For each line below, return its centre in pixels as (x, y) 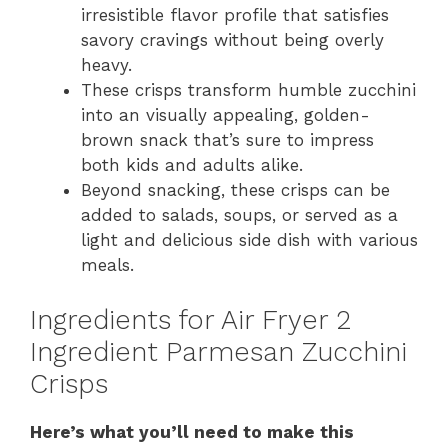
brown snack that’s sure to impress (227, 140)
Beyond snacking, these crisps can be (235, 190)
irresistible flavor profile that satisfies (235, 15)
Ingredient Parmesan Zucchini (218, 351)
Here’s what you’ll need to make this (192, 431)
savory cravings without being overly (232, 40)
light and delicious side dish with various (249, 240)
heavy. (106, 65)
